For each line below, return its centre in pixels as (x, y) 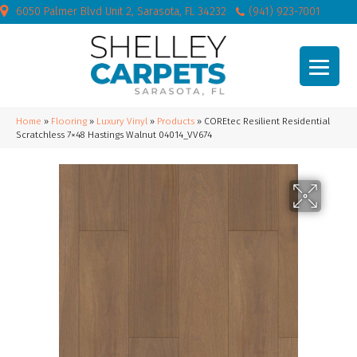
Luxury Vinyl (122, 121)
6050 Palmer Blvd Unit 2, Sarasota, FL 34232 (121, 12)
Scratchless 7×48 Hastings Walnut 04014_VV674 (114, 135)
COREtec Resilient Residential (267, 121)
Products (176, 121)
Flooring (69, 121)
